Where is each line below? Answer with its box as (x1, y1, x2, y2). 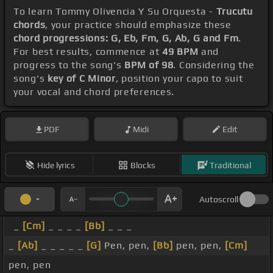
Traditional (209, 160, 251, 170)
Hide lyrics (37, 160, 75, 170)
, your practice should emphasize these (45, 19, 232, 31)
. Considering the (173, 59, 255, 71)
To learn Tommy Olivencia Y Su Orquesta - (13, 5, 216, 18)
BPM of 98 (124, 59, 174, 71)
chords (13, 19, 46, 31)
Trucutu (216, 5, 253, 18)
